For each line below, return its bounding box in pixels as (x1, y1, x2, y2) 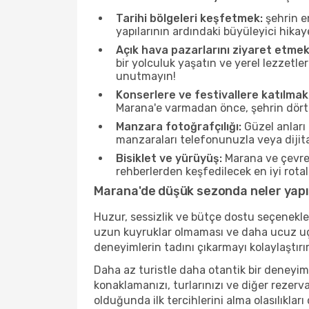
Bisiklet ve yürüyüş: (116, 152, 222, 165)
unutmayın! (116, 70, 176, 83)
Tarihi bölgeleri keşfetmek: (116, 12, 263, 25)
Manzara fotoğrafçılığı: (116, 120, 241, 133)
